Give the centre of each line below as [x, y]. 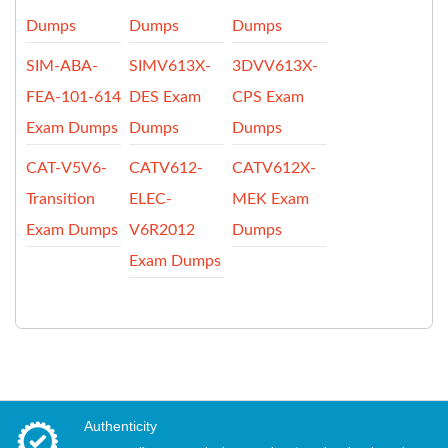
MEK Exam [271, 198]
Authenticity [120, 425]
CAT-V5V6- [66, 167]
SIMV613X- [170, 65]
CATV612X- [274, 167]
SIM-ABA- [62, 65]
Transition [60, 198]
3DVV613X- [275, 65]
